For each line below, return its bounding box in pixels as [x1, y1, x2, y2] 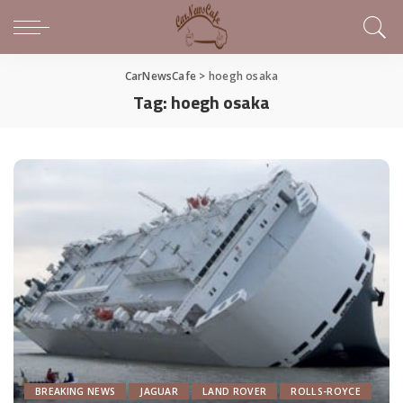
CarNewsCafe [124, 68, 197, 84]
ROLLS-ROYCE [291, 385, 361, 399]
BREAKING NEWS [35, 385, 116, 399]
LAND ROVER [202, 385, 267, 399]
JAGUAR [139, 385, 179, 399]
